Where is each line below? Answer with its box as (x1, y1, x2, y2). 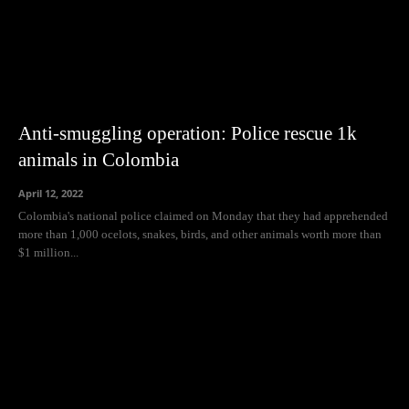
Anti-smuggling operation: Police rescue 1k (18, 121, 357, 144)
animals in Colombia (18, 148, 179, 171)
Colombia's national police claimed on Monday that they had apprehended (18, 208, 388, 223)
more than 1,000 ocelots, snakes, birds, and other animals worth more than (18, 226, 382, 241)
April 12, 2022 (18, 185, 83, 200)
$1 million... (18, 245, 79, 259)
